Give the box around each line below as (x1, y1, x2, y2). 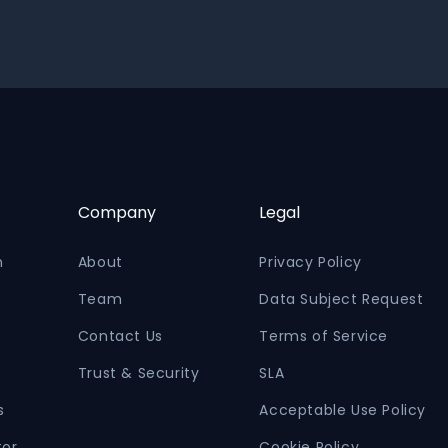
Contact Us (77, 325, 163, 346)
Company (77, 200, 156, 224)
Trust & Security (77, 362, 200, 383)
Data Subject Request (259, 288, 424, 309)
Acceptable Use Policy (259, 399, 426, 420)
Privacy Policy (259, 251, 362, 272)
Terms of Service (259, 325, 388, 346)
